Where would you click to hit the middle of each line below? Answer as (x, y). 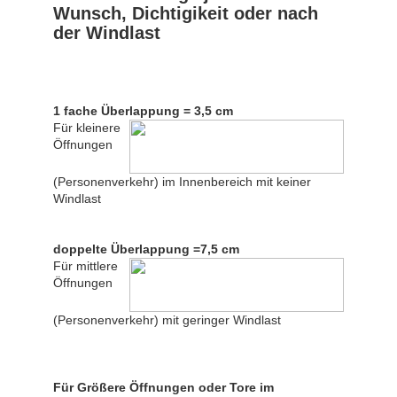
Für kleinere (87, 127)
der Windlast (107, 32)
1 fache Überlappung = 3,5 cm (143, 110)
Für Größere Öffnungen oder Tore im (163, 387)
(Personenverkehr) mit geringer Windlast (169, 319)
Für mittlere (86, 265)
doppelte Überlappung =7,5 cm (146, 249)
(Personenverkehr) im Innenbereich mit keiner (182, 181)
